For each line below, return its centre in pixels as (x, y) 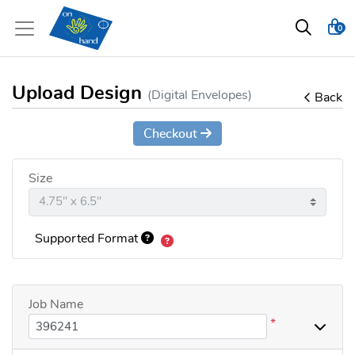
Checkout (172, 134)
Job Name (56, 304)
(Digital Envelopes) (200, 95)
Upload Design (80, 94)
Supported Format (88, 239)
